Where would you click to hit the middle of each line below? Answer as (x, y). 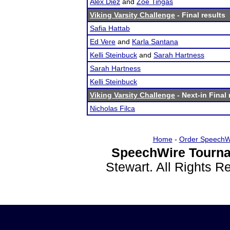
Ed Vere (103, 42)
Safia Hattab (110, 28)
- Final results (200, 15)
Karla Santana (155, 42)
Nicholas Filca (112, 108)
